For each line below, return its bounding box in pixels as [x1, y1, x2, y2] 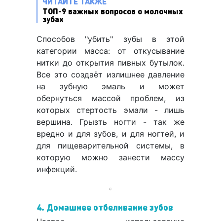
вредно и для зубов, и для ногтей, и [37, 129, 184, 139]
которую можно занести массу [37, 152, 184, 163]
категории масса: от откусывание [37, 46, 184, 56]
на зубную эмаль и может [37, 81, 184, 92]
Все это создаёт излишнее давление [37, 70, 184, 80]
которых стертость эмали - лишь [37, 105, 184, 115]
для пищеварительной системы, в [37, 141, 184, 151]
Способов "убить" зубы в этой [37, 34, 184, 44]
